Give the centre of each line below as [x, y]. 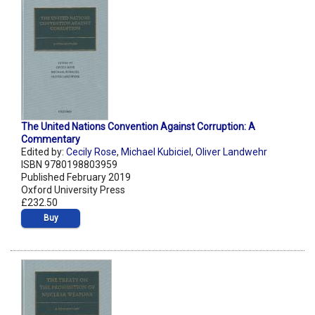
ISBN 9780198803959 [69, 165]
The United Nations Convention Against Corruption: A [138, 127]
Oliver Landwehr [231, 152]
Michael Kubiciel [156, 152]
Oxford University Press [73, 190]
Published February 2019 [76, 178]
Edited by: [44, 152]
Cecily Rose [91, 152]
